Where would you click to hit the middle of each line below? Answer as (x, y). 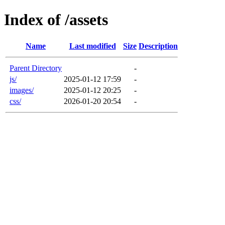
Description (158, 46)
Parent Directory (36, 68)
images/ (22, 90)
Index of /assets (56, 20)
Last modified (92, 46)
